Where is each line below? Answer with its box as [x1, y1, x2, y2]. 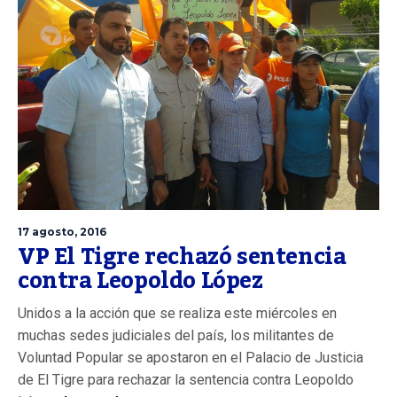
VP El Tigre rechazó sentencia [18, 234, 346, 279]
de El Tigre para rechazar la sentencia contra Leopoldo [18, 370, 354, 388]
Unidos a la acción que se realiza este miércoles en [18, 304, 337, 322]
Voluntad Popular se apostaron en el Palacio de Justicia [18, 348, 363, 366]
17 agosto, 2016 [18, 224, 106, 238]
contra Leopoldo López [18, 258, 263, 303]
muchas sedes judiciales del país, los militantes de [18, 326, 334, 344]
